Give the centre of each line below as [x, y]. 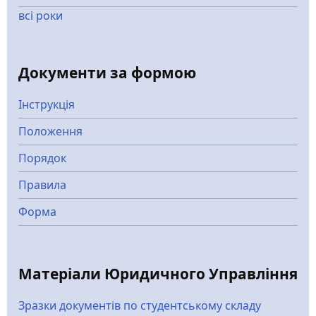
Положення [50, 132]
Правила [42, 185]
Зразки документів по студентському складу [140, 306]
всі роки [41, 16]
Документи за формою [107, 73]
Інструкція [47, 105]
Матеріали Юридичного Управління [158, 274]
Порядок [42, 158]
